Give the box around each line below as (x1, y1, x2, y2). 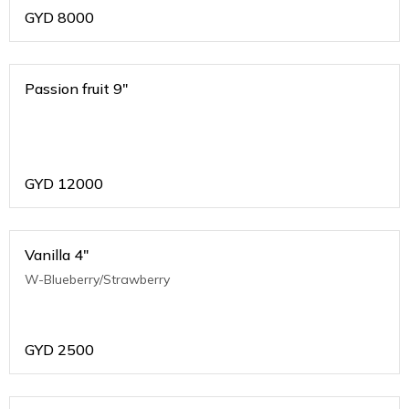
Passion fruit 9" (25, 79, 128, 99)
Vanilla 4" (25, 246, 89, 265)
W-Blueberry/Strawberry (25, 271, 170, 288)
